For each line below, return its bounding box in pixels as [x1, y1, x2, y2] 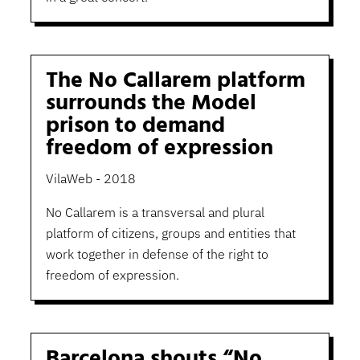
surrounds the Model [45, 85, 256, 122]
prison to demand [45, 108, 225, 145]
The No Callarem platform [45, 63, 305, 100]
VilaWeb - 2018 [45, 170, 136, 187]
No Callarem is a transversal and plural [45, 204, 264, 221]
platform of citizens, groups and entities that [45, 225, 296, 242]
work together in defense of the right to [45, 246, 268, 263]
